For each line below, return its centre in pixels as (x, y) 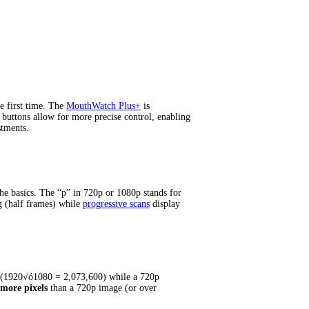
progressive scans (116, 203)
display (165, 203)
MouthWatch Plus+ (103, 106)
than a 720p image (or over (103, 288)
